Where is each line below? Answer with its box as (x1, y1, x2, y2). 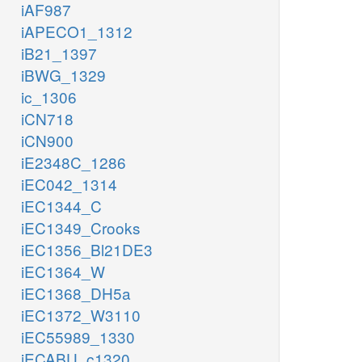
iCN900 (21, 129, 74, 152)
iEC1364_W (21, 260, 105, 283)
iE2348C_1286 (21, 151, 126, 174)
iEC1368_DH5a (21, 282, 131, 305)
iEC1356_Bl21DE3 (21, 238, 153, 261)
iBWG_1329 (21, 64, 106, 86)
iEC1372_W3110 (21, 304, 141, 326)
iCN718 (21, 107, 74, 130)
